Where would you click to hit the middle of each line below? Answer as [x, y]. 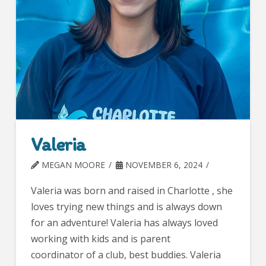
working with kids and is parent [100, 239]
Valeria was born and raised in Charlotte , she [132, 191]
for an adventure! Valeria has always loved [124, 223]
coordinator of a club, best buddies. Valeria [126, 255]
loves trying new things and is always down [126, 207]
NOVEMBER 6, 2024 [162, 165]
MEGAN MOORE [72, 165]
